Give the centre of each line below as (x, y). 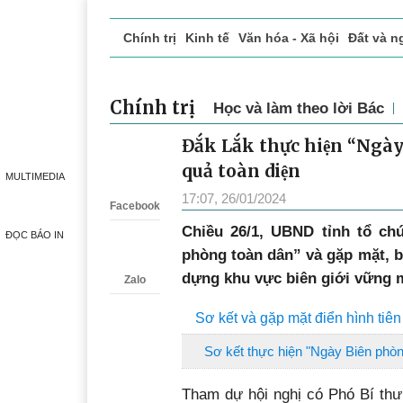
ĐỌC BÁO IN (35, 235)
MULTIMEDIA (35, 176)
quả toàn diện (241, 171)
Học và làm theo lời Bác (299, 108)
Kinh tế (207, 38)
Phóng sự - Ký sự (327, 76)
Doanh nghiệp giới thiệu (189, 76)
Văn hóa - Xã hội (289, 38)
